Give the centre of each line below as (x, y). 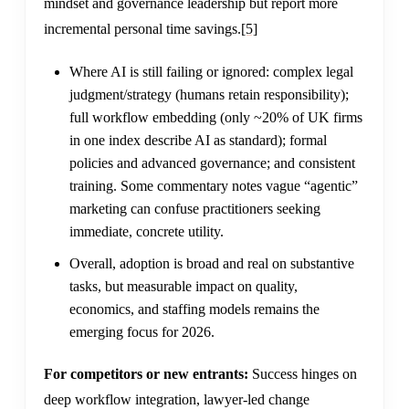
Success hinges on (303, 374)
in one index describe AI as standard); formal (198, 141)
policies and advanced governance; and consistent (212, 163)
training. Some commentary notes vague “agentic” (214, 186)
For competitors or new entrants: (146, 374)
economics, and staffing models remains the (194, 309)
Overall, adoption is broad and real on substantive (212, 264)
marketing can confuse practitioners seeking (195, 209)
